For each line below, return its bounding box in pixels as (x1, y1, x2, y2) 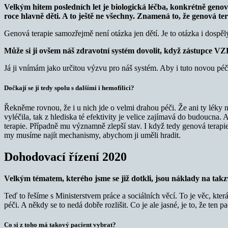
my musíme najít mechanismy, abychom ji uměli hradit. (4, 130, 181, 139)
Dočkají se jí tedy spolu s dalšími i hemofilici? (4, 83, 134, 92)
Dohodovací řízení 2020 (4, 150, 127, 163)
